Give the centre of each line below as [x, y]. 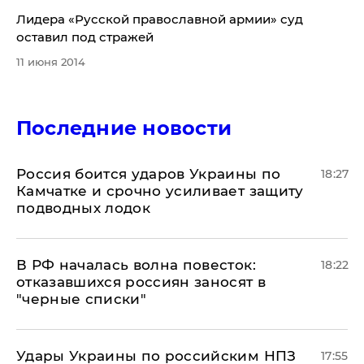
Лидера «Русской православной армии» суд [42, 19]
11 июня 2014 [51, 62]
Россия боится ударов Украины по [149, 174]
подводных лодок [84, 208]
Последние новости [124, 128]
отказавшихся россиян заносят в [141, 282]
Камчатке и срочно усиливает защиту [160, 191]
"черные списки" [82, 299]
